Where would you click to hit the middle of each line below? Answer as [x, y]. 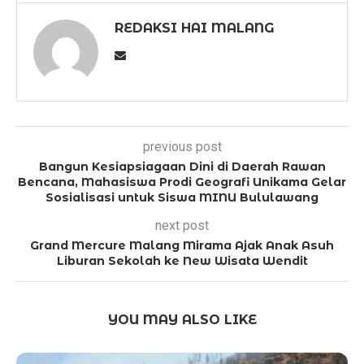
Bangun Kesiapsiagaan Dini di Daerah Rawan [182, 166]
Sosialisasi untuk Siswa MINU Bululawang [182, 197]
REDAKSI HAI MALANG [195, 28]
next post [182, 225]
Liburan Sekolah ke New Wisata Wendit [182, 260]
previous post [182, 146]
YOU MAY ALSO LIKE [182, 319]
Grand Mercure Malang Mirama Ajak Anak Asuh [182, 245]
